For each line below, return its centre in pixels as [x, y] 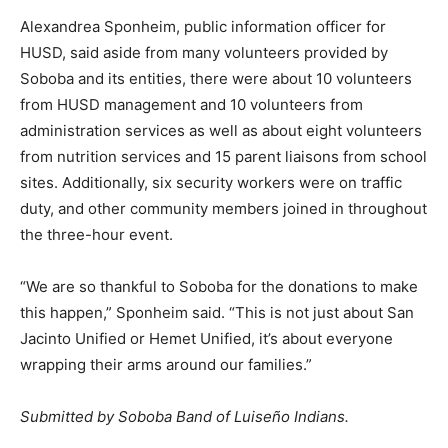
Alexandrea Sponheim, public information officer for [203, 26]
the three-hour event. [96, 234]
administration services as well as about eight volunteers [221, 130]
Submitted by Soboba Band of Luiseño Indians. [184, 416]
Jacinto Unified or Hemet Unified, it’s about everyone [206, 338]
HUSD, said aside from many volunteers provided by [204, 52]
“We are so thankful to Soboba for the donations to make [219, 286]
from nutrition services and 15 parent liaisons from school [223, 156]
